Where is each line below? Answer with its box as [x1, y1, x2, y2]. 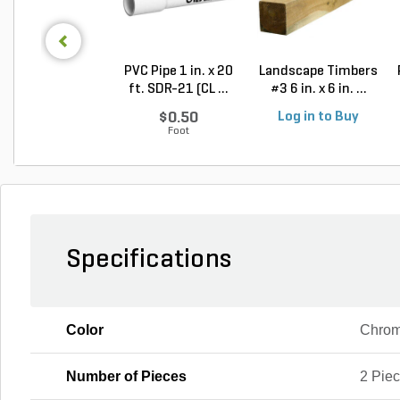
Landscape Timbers [259, 63, 378, 79]
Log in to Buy [278, 109, 359, 124]
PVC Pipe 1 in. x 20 [123, 63, 233, 79]
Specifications [66, 246, 231, 274]
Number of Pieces [66, 368, 187, 384]
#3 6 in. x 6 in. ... [270, 81, 367, 96]
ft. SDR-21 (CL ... [128, 81, 229, 96]
